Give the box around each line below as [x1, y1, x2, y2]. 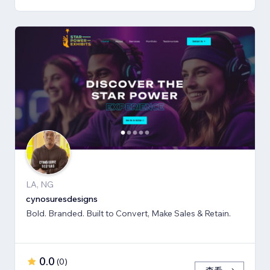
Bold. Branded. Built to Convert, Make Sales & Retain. [26, 208, 231, 219]
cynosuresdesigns [26, 193, 98, 205]
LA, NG [26, 179, 54, 190]
